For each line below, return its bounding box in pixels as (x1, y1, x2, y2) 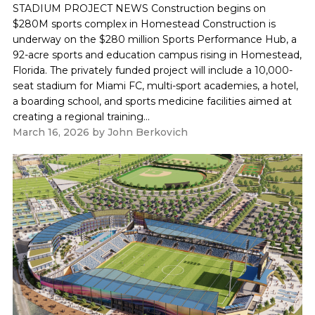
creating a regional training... (12, 110, 150, 124)
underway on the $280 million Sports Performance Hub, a (12, 33, 297, 46)
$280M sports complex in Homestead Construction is (12, 18, 276, 31)
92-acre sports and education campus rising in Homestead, (12, 49, 302, 62)
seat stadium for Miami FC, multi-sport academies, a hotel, (12, 79, 298, 93)
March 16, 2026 (12, 126, 89, 139)
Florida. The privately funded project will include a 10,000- (12, 64, 292, 77)
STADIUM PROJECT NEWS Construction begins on (12, 2, 266, 15)
